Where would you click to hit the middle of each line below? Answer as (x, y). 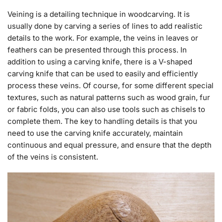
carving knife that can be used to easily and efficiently (103, 73)
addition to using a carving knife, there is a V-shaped (100, 61)
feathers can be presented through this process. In (97, 50)
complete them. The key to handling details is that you (102, 121)
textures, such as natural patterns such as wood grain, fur (109, 97)
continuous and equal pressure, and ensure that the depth (110, 145)
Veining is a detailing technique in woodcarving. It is (99, 14)
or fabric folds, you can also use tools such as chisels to (106, 109)
